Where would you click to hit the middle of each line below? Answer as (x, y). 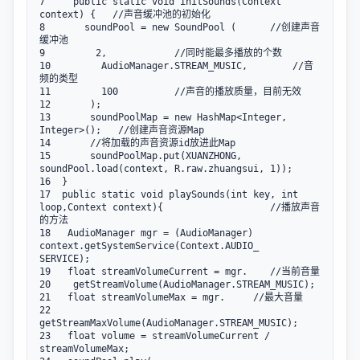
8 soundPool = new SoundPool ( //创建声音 (180, 27)
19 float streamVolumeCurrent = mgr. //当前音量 (180, 272)
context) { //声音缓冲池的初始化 (139, 14)
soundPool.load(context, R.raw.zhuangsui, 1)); (166, 169)
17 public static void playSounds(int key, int (169, 194)
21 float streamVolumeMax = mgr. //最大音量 (171, 297)
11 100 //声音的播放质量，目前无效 (170, 92)
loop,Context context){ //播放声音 (180, 207)
